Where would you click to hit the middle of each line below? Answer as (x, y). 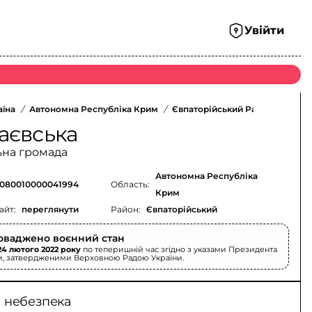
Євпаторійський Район (223, 109)
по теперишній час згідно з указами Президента (179, 249)
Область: (130, 184)
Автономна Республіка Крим (94, 109)
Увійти (264, 30)
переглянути (50, 209)
